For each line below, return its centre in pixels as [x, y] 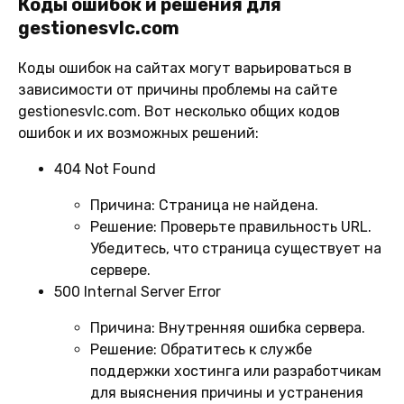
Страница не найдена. [237, 205]
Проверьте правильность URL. [264, 226]
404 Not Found [105, 169]
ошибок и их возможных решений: [138, 133]
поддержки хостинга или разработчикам [236, 371]
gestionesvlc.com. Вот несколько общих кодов [179, 111]
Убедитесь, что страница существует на [236, 248]
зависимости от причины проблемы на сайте [178, 89]
